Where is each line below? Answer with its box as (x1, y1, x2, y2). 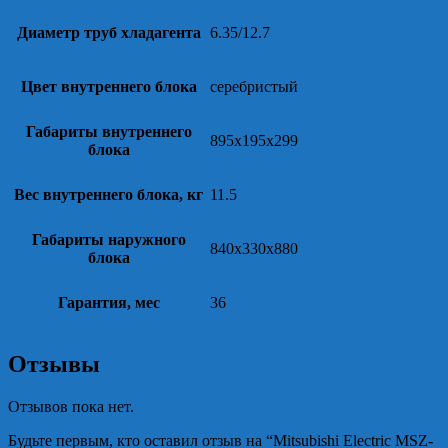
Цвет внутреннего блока (20, 77, 197, 95)
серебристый (210, 77, 298, 95)
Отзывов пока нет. (8, 397, 134, 415)
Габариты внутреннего (25, 122, 192, 140)
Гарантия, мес (57, 293, 160, 311)
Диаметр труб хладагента (16, 23, 201, 41)
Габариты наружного (31, 230, 186, 248)
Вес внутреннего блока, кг (14, 185, 203, 203)
